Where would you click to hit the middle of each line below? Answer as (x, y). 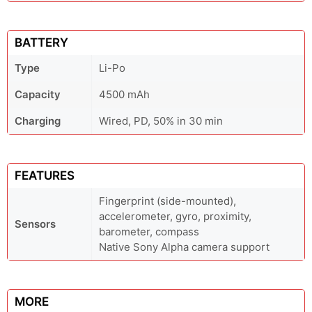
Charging (38, 121)
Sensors (35, 224)
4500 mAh (124, 95)
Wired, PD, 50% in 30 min (161, 121)
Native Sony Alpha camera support (184, 247)
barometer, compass (149, 232)
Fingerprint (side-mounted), (167, 201)
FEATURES (45, 176)
